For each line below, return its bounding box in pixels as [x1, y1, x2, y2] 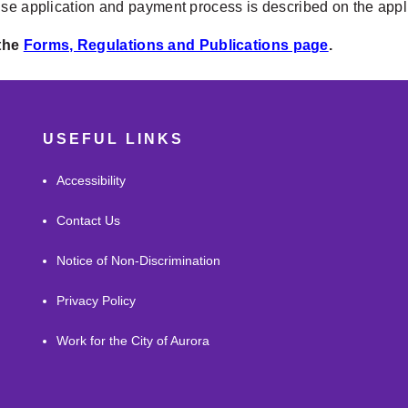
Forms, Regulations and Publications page [23, 37, 329, 54]
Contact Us [56, 213, 121, 229]
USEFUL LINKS [43, 131, 185, 148]
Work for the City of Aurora [56, 333, 210, 349]
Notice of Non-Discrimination [56, 253, 221, 269]
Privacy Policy [56, 293, 137, 309]
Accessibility [56, 173, 127, 189]
